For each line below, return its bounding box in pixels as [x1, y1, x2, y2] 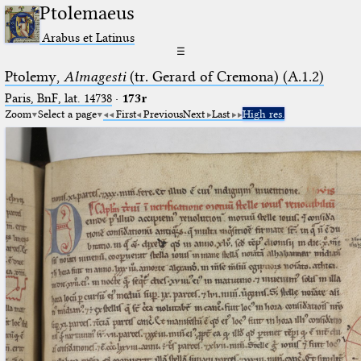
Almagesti [63, 67, 126, 85]
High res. [242, 106, 284, 120]
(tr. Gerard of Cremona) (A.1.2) [125, 67, 324, 85]
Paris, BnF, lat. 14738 [4, 90, 112, 106]
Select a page [37, 106, 97, 120]
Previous [143, 106, 183, 120]
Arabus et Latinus [42, 29, 135, 45]
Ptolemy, [4, 67, 64, 85]
